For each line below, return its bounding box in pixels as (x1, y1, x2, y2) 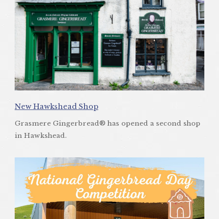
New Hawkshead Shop (15, 102, 98, 111)
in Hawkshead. (15, 131, 66, 140)
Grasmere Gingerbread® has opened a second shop (15, 119, 200, 128)
